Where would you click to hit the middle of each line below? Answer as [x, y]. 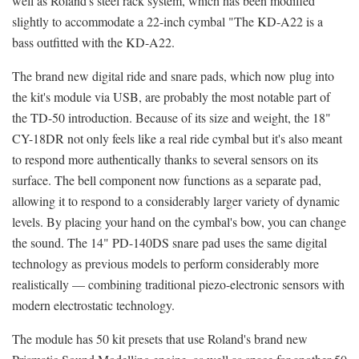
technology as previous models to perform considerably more [165, 263]
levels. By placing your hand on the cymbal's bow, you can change [179, 221]
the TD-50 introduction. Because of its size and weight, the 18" [171, 117]
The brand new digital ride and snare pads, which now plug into [173, 75]
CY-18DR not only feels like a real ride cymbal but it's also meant [177, 138]
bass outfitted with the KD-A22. [93, 42]
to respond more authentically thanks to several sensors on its [165, 159]
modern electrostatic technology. [93, 305]
